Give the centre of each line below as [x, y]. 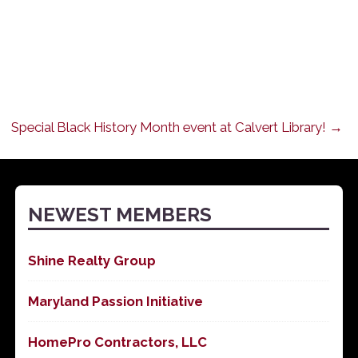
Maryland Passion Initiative [116, 302]
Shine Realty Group [92, 261]
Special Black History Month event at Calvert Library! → [177, 127]
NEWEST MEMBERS [120, 215]
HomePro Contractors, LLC [118, 342]
